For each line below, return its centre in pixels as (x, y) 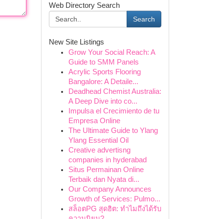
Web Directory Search (84, 5)
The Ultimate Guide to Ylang (113, 131)
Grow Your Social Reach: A (111, 52)
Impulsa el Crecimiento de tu (114, 111)
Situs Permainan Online (106, 170)
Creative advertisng (99, 150)
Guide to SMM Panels (103, 62)
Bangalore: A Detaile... (103, 82)
